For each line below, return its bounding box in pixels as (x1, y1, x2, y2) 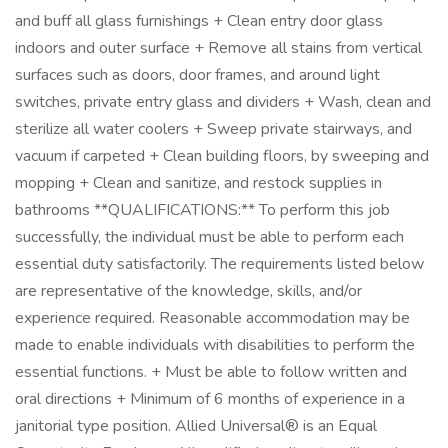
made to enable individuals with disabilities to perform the (15, 334, 415, 356)
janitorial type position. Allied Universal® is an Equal (15, 415, 377, 437)
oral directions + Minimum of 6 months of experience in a (15, 388, 405, 410)
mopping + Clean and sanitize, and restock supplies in (15, 172, 382, 194)
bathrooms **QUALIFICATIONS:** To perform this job (15, 199, 390, 221)
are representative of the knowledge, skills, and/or (15, 280, 362, 302)
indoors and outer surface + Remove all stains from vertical (15, 37, 422, 59)
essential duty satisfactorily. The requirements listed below (15, 253, 424, 275)
